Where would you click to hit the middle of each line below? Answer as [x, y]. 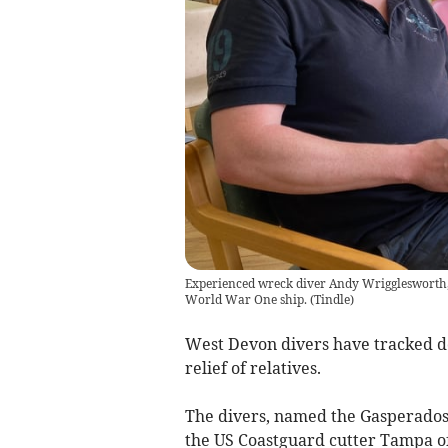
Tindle [331, 299]
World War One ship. [245, 299]
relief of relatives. [252, 367]
